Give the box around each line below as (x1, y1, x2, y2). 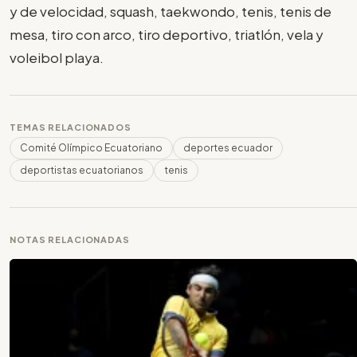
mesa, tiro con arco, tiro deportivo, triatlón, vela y (10, 25, 324, 43)
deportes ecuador (183, 141, 273, 154)
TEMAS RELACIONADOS (10, 121, 131, 132)
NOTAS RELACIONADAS (10, 233, 130, 245)
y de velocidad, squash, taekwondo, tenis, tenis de (10, 2, 331, 20)
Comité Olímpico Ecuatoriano (20, 141, 163, 154)
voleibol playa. (10, 48, 104, 66)
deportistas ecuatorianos (20, 163, 143, 176)
